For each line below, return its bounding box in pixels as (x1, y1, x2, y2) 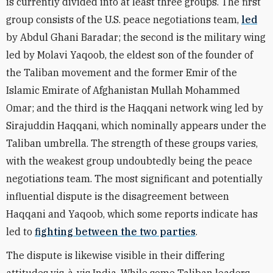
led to (6, 225, 35, 238)
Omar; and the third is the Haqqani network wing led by (6, 102, 263, 114)
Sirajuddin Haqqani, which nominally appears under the (6, 119, 266, 132)
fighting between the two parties (35, 225, 196, 238)
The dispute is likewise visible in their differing (6, 249, 225, 261)
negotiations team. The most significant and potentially (6, 172, 263, 185)
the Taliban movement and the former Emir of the (6, 66, 237, 79)
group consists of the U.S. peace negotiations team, (6, 13, 241, 26)
